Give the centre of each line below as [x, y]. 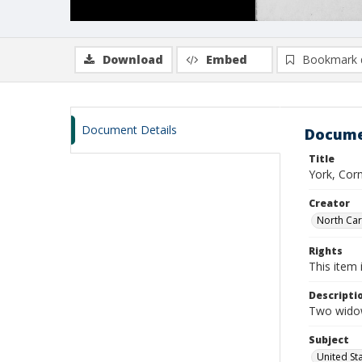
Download [133, 59]
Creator [329, 203]
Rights [326, 251]
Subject [329, 340]
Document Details [129, 130]
